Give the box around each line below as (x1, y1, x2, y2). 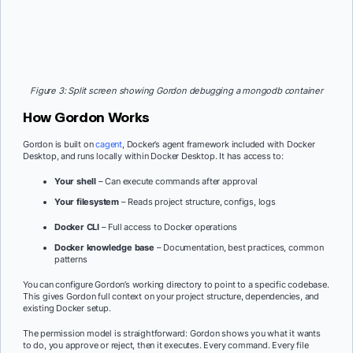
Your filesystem (54, 196, 119, 208)
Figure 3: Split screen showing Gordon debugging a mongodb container (30, 84, 323, 96)
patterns (54, 254, 87, 266)
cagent (95, 139, 123, 150)
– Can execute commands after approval (96, 176, 258, 188)
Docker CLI (54, 221, 99, 232)
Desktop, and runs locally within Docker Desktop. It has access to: (23, 150, 284, 162)
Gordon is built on (23, 139, 96, 150)
